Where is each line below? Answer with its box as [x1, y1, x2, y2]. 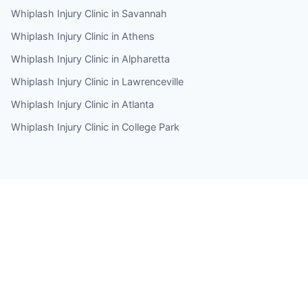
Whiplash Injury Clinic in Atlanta [11, 98, 154, 110]
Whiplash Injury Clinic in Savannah [11, 7, 167, 19]
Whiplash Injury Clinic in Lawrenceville [11, 75, 184, 87]
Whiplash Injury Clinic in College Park [11, 120, 179, 133]
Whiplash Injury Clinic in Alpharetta [11, 52, 170, 65]
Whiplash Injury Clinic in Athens [11, 30, 155, 42]
